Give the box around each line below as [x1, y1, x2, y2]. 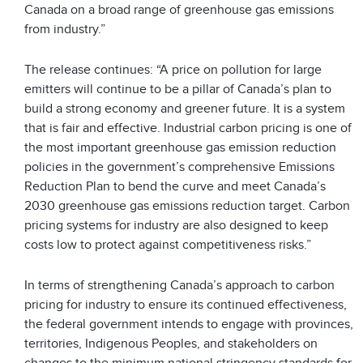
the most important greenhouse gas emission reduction [24, 139, 336, 156]
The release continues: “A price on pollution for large [24, 61, 322, 78]
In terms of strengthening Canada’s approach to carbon [24, 276, 335, 293]
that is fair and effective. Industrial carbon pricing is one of [24, 119, 352, 136]
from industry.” [24, 20, 105, 37]
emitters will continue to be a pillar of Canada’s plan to [24, 80, 331, 97]
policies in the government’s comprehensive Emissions [24, 158, 335, 175]
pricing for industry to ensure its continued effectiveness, [24, 296, 347, 313]
